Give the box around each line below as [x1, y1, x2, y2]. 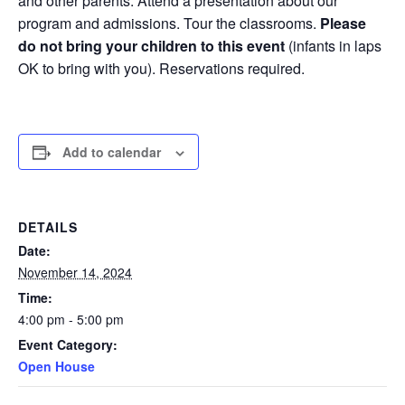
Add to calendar [62, 143, 161, 161]
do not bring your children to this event [18, 35, 288, 56]
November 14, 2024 [18, 263, 132, 281]
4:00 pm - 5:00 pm [18, 310, 124, 328]
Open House [18, 357, 95, 375]
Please [320, 13, 366, 33]
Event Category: [18, 335, 118, 353]
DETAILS [18, 218, 78, 236]
